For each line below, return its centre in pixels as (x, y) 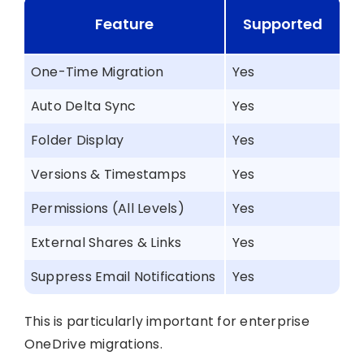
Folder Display (77, 140)
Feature (124, 24)
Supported (282, 24)
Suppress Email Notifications (123, 276)
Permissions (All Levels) (107, 208)
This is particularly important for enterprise (167, 321)
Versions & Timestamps (108, 174)
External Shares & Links (106, 242)
